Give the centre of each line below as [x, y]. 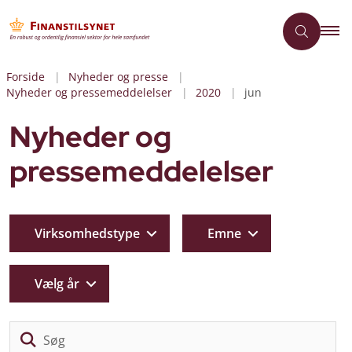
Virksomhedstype [87, 233]
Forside [26, 77]
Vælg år [57, 283]
